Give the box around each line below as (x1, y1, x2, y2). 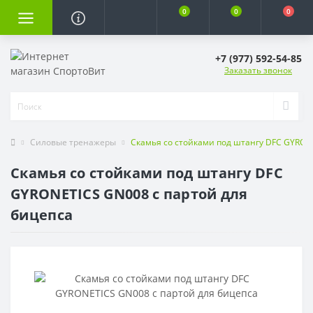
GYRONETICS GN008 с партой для (10, 184, 248, 203)
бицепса (10, 205, 73, 224)
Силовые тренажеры (30, 136, 116, 148)
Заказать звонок (224, 64, 292, 77)
